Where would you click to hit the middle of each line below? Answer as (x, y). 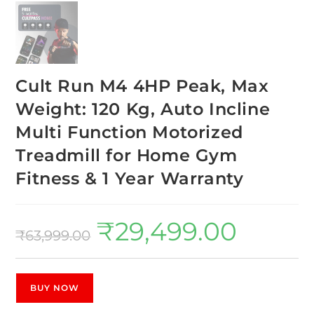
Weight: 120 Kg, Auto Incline (143, 109)
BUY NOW (55, 287)
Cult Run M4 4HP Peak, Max (142, 86)
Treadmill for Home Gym (127, 155)
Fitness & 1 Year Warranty (130, 178)
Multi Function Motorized (129, 132)
